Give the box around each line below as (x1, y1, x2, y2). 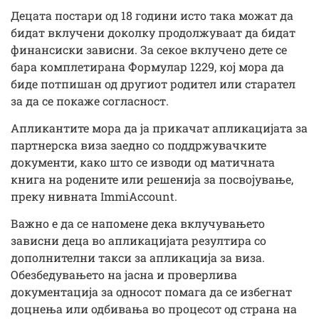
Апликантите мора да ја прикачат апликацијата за (11, 120, 308, 135)
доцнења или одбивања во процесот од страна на (11, 301, 297, 317)
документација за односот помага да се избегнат (11, 284, 292, 300)
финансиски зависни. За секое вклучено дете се (11, 41, 287, 57)
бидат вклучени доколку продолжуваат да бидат (11, 24, 296, 40)
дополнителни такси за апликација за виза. (11, 250, 265, 266)
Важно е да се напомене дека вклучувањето (11, 216, 265, 231)
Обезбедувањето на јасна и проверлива (11, 267, 237, 283)
